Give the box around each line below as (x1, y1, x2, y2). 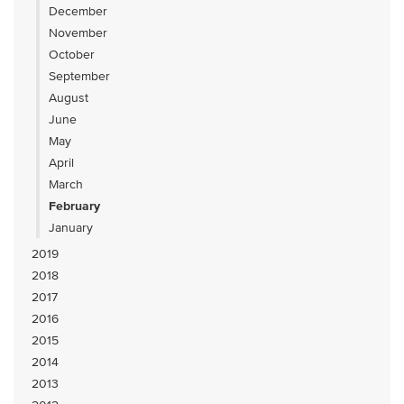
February (49, 198, 100, 214)
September (49, 69, 110, 84)
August (49, 90, 88, 106)
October (49, 47, 95, 62)
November (49, 25, 107, 41)
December (49, 4, 107, 19)
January (49, 220, 93, 235)
